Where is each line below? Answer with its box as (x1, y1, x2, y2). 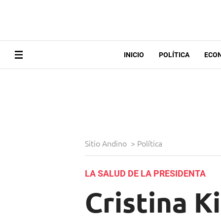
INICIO (123, 51, 144, 59)
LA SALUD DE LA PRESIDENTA (85, 168, 206, 179)
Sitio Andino (85, 138, 129, 149)
